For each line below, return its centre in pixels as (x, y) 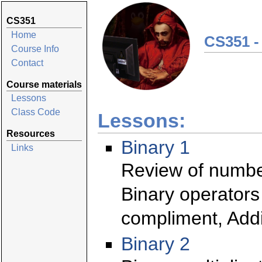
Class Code (36, 112)
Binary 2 (156, 244)
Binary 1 (156, 147)
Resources (31, 134)
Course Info (35, 49)
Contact (27, 63)
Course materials (44, 84)
